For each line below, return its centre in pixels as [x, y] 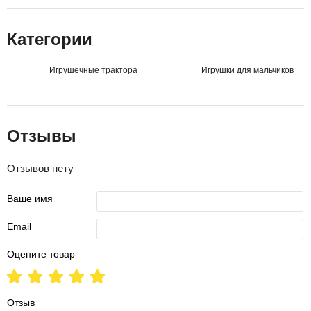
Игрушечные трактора [93, 70]
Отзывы [42, 136]
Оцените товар [41, 254]
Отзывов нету [40, 169]
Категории [50, 40]
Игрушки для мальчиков [247, 70]
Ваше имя [30, 199]
